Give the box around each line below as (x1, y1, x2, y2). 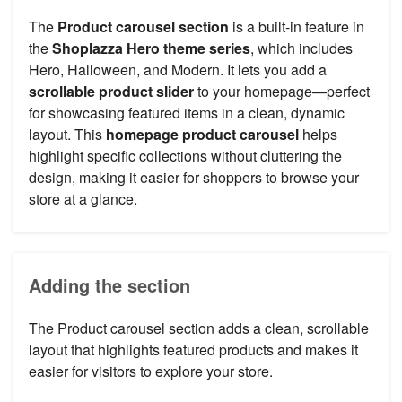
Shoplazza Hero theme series (52, 38, 250, 59)
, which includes (250, 38, 353, 59)
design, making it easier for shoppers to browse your (29, 167, 359, 188)
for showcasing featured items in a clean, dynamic (29, 102, 345, 124)
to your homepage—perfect (194, 81, 370, 102)
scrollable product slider (29, 81, 194, 102)
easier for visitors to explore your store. (29, 361, 273, 382)
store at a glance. (29, 188, 137, 210)
